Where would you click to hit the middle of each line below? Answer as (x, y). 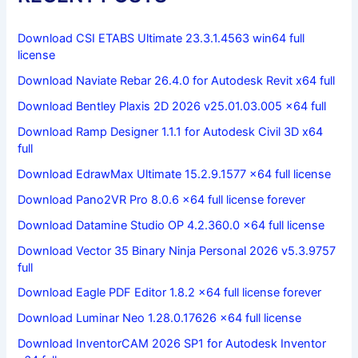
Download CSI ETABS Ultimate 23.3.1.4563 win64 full (161, 38)
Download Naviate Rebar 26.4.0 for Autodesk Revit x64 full (177, 80)
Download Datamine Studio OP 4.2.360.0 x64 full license (171, 225)
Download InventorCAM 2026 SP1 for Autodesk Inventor (172, 344)
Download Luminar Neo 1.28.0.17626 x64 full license (160, 318)
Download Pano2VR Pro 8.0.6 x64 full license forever (162, 199)
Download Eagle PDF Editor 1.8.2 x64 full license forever (170, 293)
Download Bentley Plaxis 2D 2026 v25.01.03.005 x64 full (172, 106)
